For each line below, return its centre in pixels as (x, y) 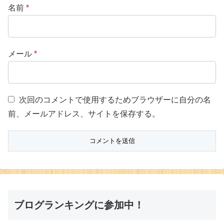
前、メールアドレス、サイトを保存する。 (84, 114)
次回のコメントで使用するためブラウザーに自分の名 (115, 100)
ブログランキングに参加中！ (79, 205)
